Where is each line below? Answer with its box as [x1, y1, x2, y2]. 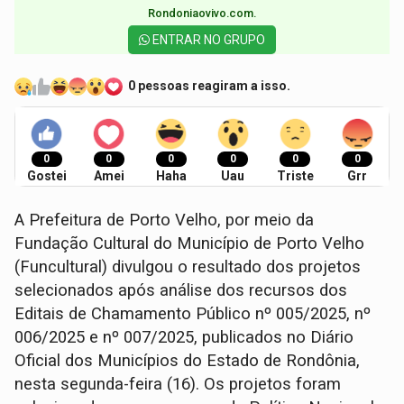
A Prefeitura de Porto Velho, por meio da [14, 209, 315, 230]
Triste [276, 168, 314, 183]
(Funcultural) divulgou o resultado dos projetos [14, 256, 362, 277]
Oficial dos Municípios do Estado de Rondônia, [14, 350, 361, 371]
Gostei [26, 168, 67, 183]
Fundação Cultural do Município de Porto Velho [14, 233, 365, 253]
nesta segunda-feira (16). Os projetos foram [14, 373, 342, 394]
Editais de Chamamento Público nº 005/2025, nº [14, 303, 372, 324]
